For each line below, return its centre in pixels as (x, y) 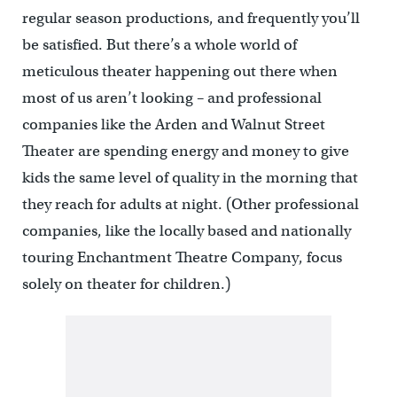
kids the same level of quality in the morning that (190, 177)
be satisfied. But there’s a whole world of (159, 44)
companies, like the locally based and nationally (186, 230)
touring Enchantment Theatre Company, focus (182, 257)
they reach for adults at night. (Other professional (190, 204)
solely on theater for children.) (126, 284)
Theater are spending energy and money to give (185, 151)
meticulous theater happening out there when (179, 71)
